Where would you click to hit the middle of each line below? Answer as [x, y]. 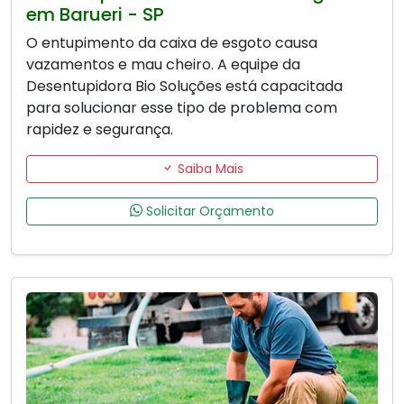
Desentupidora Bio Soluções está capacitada [184, 86]
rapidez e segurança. [100, 129]
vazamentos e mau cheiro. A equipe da [163, 64]
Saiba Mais [208, 168]
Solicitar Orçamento [208, 211]
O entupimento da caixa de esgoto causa [172, 42]
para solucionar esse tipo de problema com [182, 107]
